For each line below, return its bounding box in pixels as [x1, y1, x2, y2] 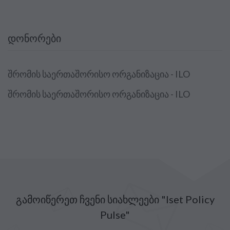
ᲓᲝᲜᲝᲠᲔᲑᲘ [8, 32, 61, 45]
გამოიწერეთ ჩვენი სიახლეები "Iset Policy [15, 193, 215, 205]
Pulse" [100, 208, 130, 221]
